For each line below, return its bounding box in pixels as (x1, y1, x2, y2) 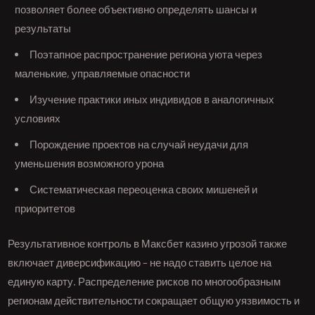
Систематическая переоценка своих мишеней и (30, 183, 258, 196)
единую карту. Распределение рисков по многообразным (8, 274, 281, 288)
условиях (15, 112, 61, 125)
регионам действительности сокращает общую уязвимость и (8, 293, 300, 307)
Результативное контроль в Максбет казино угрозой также (8, 236, 288, 250)
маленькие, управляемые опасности (15, 67, 191, 80)
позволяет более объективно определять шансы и (15, 3, 257, 16)
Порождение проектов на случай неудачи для (30, 138, 249, 151)
